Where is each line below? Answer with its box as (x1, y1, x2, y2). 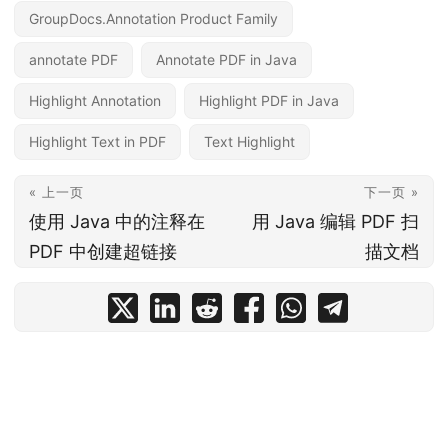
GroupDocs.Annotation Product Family (29, 10, 278, 27)
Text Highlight (204, 133, 295, 150)
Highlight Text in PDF (29, 133, 166, 150)
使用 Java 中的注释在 (29, 211, 205, 232)
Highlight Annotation (29, 92, 161, 109)
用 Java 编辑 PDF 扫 (252, 211, 419, 232)
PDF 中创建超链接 (29, 241, 177, 262)
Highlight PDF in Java (199, 92, 339, 109)
